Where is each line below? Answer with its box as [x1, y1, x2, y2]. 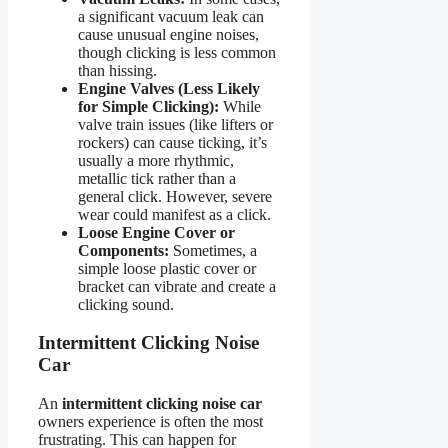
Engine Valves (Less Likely [78, 79, 260, 97]
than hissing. [78, 61, 157, 79]
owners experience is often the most [38, 413, 263, 431]
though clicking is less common [78, 43, 276, 61]
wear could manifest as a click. [78, 205, 271, 223]
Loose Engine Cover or [78, 223, 235, 241]
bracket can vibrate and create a [78, 277, 276, 295]
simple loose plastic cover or [78, 259, 256, 277]
